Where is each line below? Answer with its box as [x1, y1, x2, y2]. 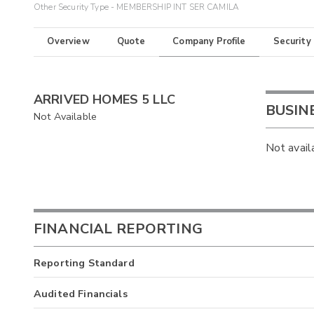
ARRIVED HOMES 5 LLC [34, 90, 175, 108]
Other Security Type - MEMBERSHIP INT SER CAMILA [34, 1, 240, 13]
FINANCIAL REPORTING [34, 219, 203, 239]
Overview [47, 35, 90, 48]
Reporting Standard [34, 255, 135, 270]
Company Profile [172, 35, 246, 48]
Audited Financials [34, 286, 128, 301]
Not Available [34, 109, 97, 123]
